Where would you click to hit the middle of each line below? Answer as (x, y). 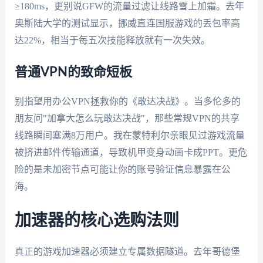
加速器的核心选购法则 (97, 220)
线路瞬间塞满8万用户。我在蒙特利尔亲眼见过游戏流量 (129, 136)
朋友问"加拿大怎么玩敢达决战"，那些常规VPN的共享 (127, 119)
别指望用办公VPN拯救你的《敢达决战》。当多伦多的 (127, 102)
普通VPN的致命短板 (73, 73)
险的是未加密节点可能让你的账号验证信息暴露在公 (122, 170)
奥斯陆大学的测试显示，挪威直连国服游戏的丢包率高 (127, 23)
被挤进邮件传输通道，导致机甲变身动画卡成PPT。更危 (131, 153)
